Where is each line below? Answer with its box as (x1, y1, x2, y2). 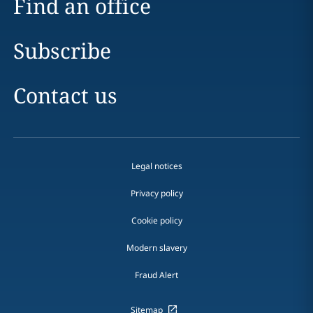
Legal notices (131, 160, 182, 172)
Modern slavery (126, 242, 187, 254)
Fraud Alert (135, 269, 178, 281)
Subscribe (13, 36, 111, 65)
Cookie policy (131, 214, 182, 226)
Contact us (13, 81, 117, 110)
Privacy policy (130, 187, 183, 199)
